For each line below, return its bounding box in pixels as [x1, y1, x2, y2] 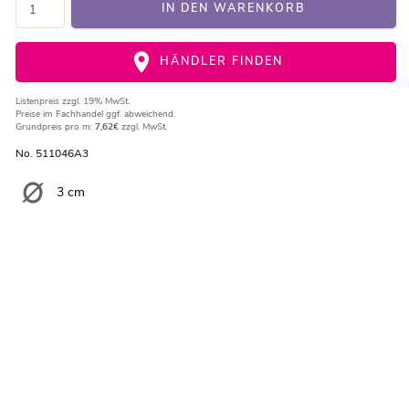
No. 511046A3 [15, 146, 89, 162]
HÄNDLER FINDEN [154, 53, 283, 69]
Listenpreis [15, 95, 62, 109]
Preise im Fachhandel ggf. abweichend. [15, 108, 175, 121]
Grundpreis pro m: [15, 121, 95, 134]
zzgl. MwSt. [118, 121, 167, 134]
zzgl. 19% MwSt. [61, 95, 130, 109]
